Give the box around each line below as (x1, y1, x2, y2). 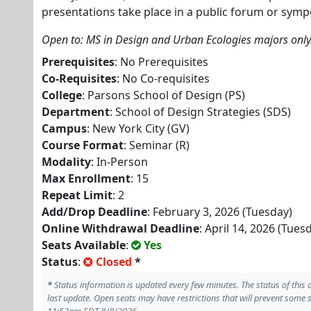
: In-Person (91, 154, 148, 169)
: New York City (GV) (87, 121, 190, 136)
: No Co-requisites (117, 71, 210, 86)
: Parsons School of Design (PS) (82, 87, 245, 103)
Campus (42, 121, 87, 136)
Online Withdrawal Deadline (42, 221, 199, 236)
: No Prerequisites (115, 54, 208, 69)
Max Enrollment (42, 171, 131, 186)
